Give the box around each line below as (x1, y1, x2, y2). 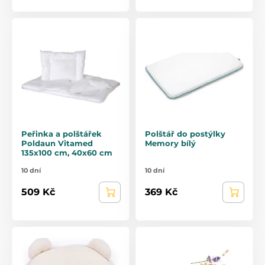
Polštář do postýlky (145, 128, 225, 138)
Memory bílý (145, 138, 196, 148)
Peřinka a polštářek (21, 128, 102, 138)
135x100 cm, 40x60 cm (21, 147, 112, 157)
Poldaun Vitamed (21, 138, 93, 148)
